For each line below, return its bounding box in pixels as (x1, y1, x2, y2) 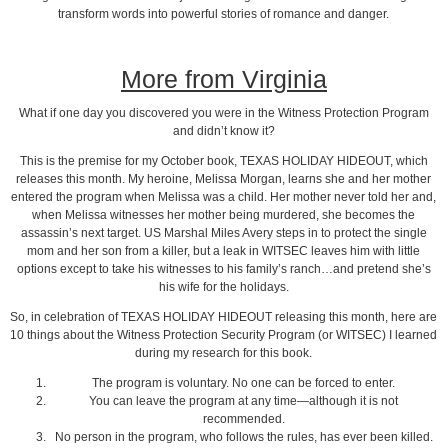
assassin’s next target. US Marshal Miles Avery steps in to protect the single (20, 226, 427, 241)
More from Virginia (120, 64, 327, 93)
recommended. (202, 412, 285, 427)
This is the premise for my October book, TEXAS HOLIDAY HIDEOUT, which (19, 154, 428, 169)
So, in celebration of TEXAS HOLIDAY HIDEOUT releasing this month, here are (10, 310, 438, 325)
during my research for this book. (135, 346, 313, 361)
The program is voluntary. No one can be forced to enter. (92, 376, 396, 391)
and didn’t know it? (172, 124, 275, 139)
